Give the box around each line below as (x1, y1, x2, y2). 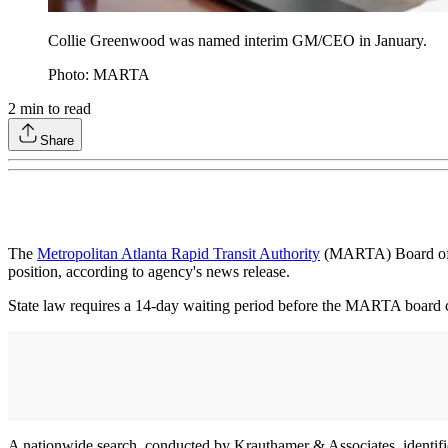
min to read (16, 100, 91, 118)
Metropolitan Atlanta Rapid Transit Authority (37, 245, 320, 263)
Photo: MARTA (48, 66, 150, 84)
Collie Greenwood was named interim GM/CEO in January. (48, 32, 427, 50)
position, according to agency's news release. (8, 263, 294, 281)
